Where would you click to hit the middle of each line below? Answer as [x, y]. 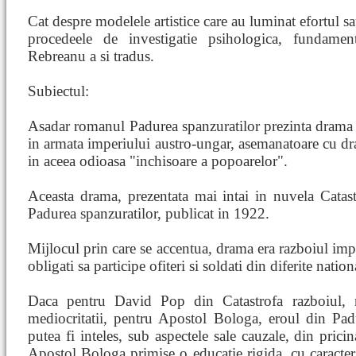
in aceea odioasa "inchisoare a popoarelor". [158, 161]
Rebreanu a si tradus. [91, 56]
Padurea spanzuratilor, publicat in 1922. [149, 213]
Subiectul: [58, 91]
